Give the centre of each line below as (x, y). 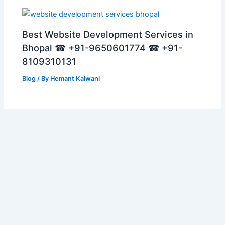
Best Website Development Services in (108, 34)
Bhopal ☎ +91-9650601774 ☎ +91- (102, 47)
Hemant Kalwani (75, 78)
